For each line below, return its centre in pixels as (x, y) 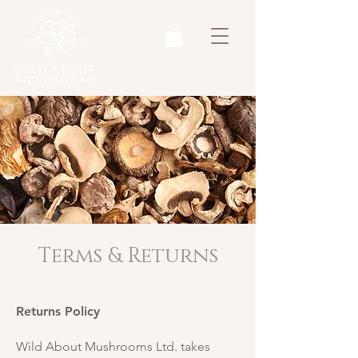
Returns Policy (58, 311)
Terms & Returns (128, 256)
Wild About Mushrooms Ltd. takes (113, 346)
